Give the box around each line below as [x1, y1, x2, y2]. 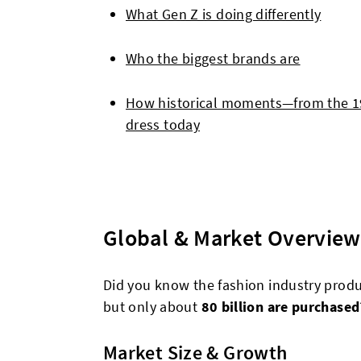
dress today [126, 115, 201, 134]
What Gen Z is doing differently [126, 5, 322, 23]
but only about [103, 297, 201, 316]
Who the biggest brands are [126, 49, 301, 68]
